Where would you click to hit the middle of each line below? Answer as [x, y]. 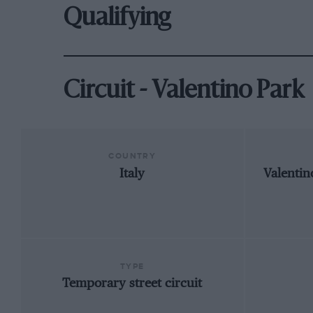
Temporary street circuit [132, 284]
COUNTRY [132, 156]
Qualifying [117, 19]
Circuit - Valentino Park [184, 91]
